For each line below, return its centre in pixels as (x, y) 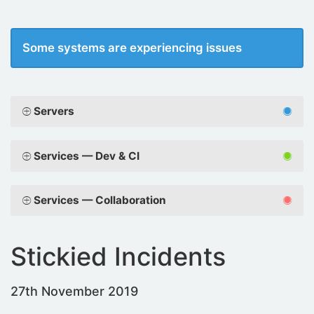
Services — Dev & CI (87, 156)
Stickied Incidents (118, 257)
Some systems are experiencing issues (132, 48)
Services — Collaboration (100, 200)
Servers (54, 111)
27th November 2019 (74, 292)
